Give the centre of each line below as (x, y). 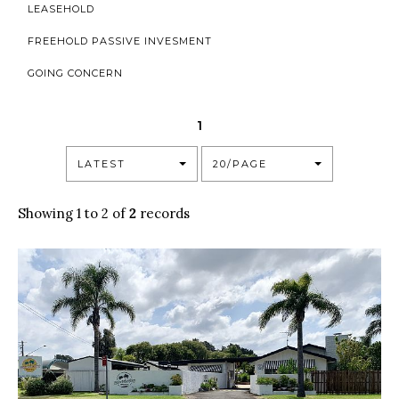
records (163, 213)
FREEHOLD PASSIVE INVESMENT (120, 41)
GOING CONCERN (75, 73)
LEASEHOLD (61, 9)
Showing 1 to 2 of (73, 213)
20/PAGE (240, 163)
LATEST (102, 163)
